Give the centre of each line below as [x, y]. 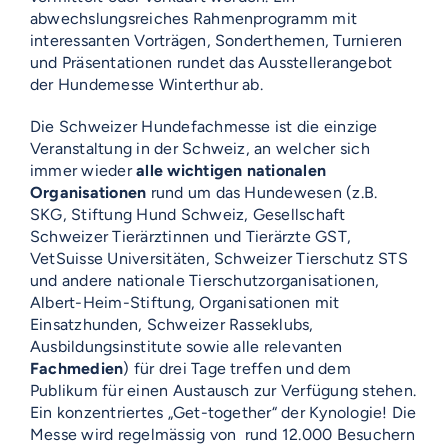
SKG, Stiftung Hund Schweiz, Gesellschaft [188, 215]
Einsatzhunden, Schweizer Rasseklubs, [172, 325]
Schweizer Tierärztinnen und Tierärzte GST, [191, 237]
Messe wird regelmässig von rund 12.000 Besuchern [222, 435]
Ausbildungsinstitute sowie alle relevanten [186, 347]
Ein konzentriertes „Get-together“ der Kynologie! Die [223, 413]
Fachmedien [77, 369]
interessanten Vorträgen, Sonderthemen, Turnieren [216, 41]
